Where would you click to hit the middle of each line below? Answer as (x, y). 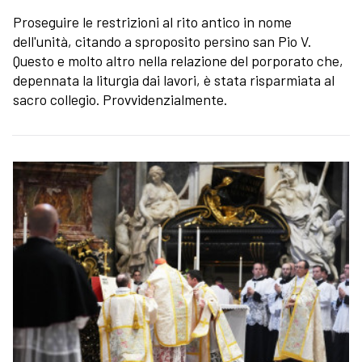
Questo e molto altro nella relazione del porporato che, (178, 61)
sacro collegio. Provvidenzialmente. (120, 100)
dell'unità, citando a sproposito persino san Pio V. (162, 42)
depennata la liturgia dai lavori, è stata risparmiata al (174, 80)
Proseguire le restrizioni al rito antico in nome (152, 22)
